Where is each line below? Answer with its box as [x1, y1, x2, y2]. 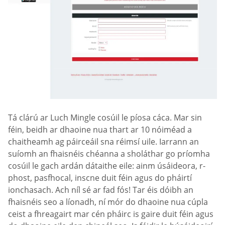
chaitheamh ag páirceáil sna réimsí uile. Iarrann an [8, 136, 199, 148]
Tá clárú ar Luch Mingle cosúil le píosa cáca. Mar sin [8, 112, 202, 124]
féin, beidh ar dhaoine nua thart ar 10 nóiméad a [8, 124, 192, 136]
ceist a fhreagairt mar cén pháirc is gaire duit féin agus [8, 208, 213, 220]
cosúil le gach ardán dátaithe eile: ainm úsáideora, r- [8, 160, 205, 172]
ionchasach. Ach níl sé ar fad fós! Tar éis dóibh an [8, 184, 193, 196]
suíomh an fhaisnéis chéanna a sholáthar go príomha [8, 148, 210, 160]
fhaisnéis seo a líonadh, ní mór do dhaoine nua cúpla [8, 196, 208, 208]
